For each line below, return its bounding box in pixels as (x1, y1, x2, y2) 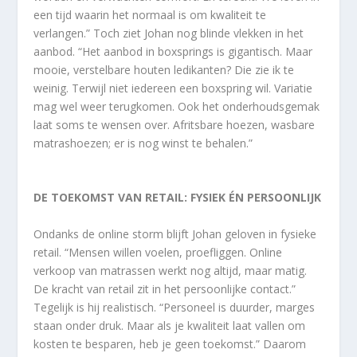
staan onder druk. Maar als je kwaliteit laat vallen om (33, 317, 306, 333)
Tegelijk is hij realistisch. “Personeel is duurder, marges (33, 299, 316, 315)
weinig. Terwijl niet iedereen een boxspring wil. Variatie (33, 80, 313, 96)
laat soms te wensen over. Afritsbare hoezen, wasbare (33, 116, 316, 132)
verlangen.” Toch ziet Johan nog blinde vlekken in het (33, 25, 304, 41)
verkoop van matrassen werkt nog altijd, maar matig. (33, 262, 308, 278)
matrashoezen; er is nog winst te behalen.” (33, 135, 253, 151)
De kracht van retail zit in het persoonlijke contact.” (33, 280, 296, 296)
